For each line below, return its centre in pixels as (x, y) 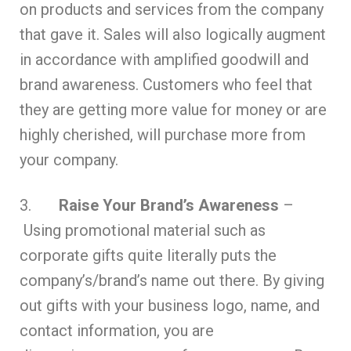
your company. (69, 159)
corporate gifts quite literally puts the (148, 255)
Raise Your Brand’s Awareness (169, 205)
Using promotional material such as (143, 230)
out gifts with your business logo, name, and (170, 305)
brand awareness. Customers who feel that (166, 84)
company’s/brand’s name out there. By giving (172, 280)
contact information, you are (117, 330)
